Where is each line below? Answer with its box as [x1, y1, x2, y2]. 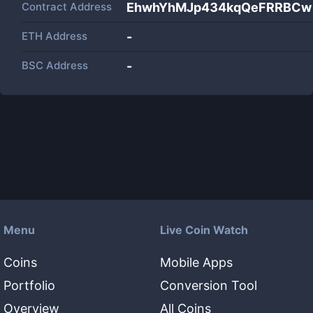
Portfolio [3, 278, 55, 293]
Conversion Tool [160, 278, 257, 293]
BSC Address [22, 59, 88, 72]
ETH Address [22, 29, 87, 43]
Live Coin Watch [160, 223, 248, 237]
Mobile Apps [160, 255, 233, 270]
